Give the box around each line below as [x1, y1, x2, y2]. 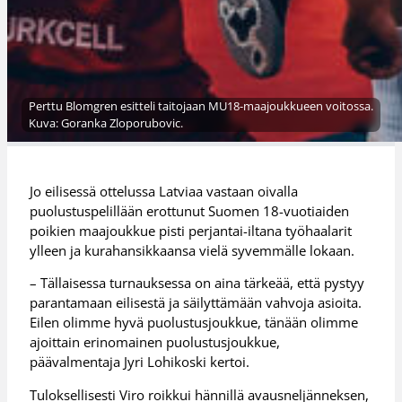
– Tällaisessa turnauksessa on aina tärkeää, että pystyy [30, 274, 365, 293]
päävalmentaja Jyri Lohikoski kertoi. [30, 353, 250, 371]
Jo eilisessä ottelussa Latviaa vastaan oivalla [30, 181, 299, 200]
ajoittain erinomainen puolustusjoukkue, [30, 333, 281, 352]
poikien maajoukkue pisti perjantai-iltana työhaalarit [30, 221, 353, 240]
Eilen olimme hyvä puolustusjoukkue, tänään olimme [30, 313, 359, 332]
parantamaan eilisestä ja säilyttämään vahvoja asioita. [30, 293, 363, 312]
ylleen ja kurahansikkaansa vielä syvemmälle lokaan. [30, 240, 355, 259]
